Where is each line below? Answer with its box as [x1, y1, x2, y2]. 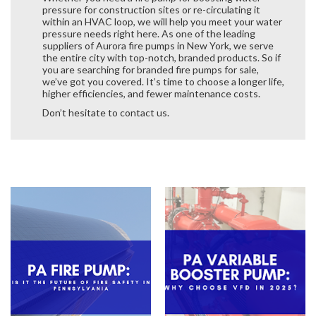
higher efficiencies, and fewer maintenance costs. [42, 87, 260, 99]
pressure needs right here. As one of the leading [42, 27, 255, 39]
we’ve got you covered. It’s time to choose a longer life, [42, 75, 284, 87]
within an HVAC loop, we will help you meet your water [42, 15, 282, 28]
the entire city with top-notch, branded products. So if [42, 51, 281, 63]
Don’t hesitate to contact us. [42, 106, 169, 119]
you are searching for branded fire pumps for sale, [42, 63, 259, 75]
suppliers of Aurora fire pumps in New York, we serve [42, 39, 274, 51]
